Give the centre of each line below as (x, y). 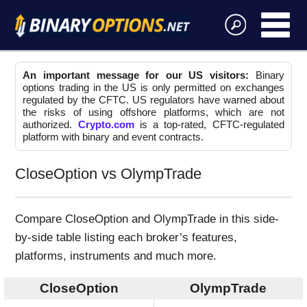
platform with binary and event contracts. (113, 137)
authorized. (50, 125)
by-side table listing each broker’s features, (126, 237)
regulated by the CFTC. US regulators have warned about (153, 100)
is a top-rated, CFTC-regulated (209, 125)
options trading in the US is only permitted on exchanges (153, 88)
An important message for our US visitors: (136, 75)
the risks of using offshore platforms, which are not (153, 112)
